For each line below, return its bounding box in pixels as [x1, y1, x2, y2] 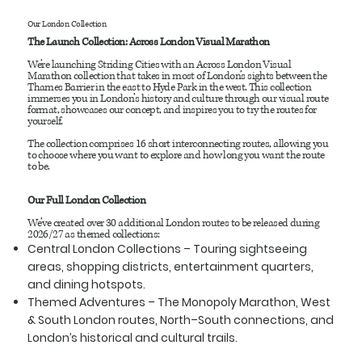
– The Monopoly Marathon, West [145, 294, 331, 311]
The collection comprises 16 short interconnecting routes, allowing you [27, 137, 329, 152]
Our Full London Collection [27, 193, 145, 208]
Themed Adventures [27, 294, 146, 311]
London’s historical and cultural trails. [27, 330, 238, 347]
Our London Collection [27, 17, 107, 30]
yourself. [27, 114, 63, 129]
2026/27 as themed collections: [27, 227, 160, 242]
